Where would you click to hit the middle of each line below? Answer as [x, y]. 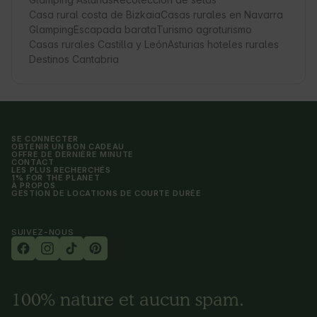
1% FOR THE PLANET [56, 178]
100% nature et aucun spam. [128, 300]
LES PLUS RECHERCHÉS [61, 170]
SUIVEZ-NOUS [43, 232]
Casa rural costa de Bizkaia [95, 15]
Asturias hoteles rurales [223, 45]
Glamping [51, 30]
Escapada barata [115, 30]
